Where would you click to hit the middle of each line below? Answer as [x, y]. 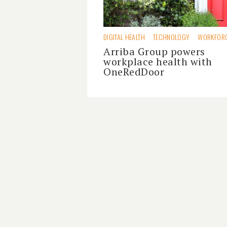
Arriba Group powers [154, 51]
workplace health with [158, 62]
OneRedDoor [134, 72]
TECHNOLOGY [171, 37]
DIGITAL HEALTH [124, 37]
